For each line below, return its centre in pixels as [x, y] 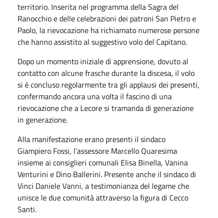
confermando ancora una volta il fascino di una [95, 96]
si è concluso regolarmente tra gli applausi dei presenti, [109, 84]
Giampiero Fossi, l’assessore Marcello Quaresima [97, 151]
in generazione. [43, 119]
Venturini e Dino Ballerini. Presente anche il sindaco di [107, 174]
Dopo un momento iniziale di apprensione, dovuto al [103, 61]
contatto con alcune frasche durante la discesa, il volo [106, 73]
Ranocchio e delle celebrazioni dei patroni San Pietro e [107, 18]
